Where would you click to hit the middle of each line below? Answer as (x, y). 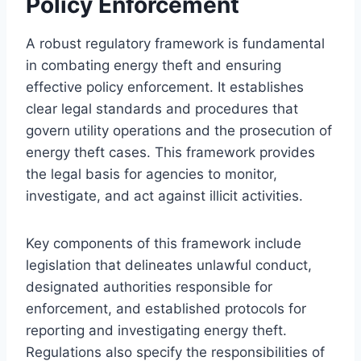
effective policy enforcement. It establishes (165, 87)
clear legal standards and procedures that (162, 108)
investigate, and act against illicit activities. (164, 195)
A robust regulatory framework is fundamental (175, 43)
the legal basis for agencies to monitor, (151, 174)
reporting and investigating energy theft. (156, 330)
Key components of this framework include (164, 243)
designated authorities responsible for (149, 286)
